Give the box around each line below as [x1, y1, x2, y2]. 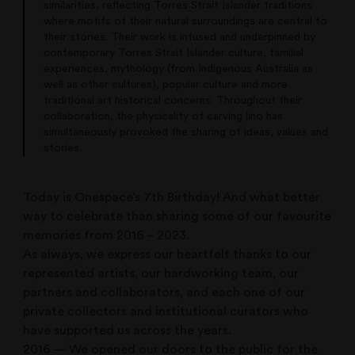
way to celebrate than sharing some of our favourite [23, 209, 332, 223]
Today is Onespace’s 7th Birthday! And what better [23, 190, 321, 204]
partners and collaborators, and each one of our [23, 285, 306, 299]
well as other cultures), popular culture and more [44, 78, 288, 90]
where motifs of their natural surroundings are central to [44, 15, 328, 27]
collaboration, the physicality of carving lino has [44, 110, 284, 122]
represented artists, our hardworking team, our [23, 266, 300, 280]
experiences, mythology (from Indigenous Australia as [44, 63, 314, 74]
